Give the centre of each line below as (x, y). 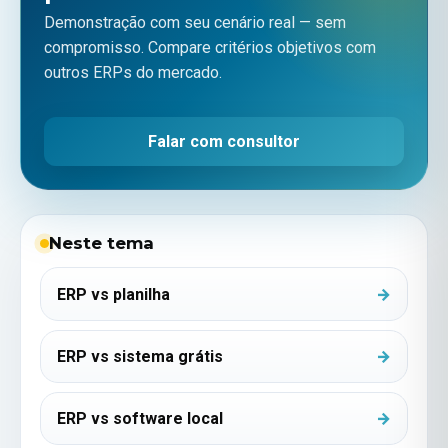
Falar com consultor (224, 141)
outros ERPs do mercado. (133, 72)
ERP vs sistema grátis (140, 356)
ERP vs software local (140, 418)
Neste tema (101, 242)
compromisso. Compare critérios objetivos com (210, 47)
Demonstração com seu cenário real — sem (195, 22)
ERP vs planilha (114, 294)
